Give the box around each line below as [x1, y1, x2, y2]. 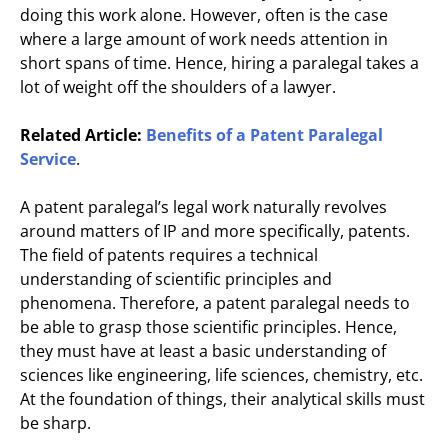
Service [20, 148, 76, 170]
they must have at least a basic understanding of [20, 340, 386, 362]
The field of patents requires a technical [20, 244, 318, 266]
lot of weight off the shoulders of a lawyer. [20, 76, 336, 98]
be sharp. [20, 412, 91, 434]
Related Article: [20, 124, 142, 146]
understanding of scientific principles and [20, 268, 332, 290]
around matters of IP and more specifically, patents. [20, 220, 410, 242]
